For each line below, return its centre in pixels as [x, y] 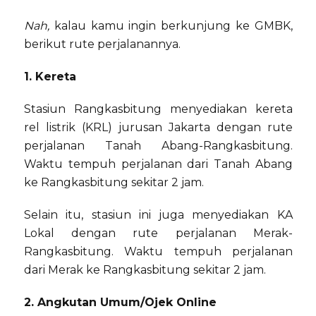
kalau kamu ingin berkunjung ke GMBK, [171, 26]
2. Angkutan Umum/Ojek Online [120, 303]
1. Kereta [50, 77]
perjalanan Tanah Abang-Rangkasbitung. [158, 146]
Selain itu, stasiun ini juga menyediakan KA [158, 215]
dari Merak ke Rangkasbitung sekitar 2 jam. [145, 270]
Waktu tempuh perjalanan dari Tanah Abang [158, 164]
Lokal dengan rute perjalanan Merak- [158, 233]
